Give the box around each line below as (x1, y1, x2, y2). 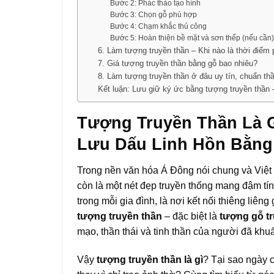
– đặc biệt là (162, 211, 220, 222)
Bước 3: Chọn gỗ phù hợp (110, 10, 198, 18)
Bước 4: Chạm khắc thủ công (110, 21, 207, 30)
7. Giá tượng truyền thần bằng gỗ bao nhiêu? (97, 58, 257, 68)
